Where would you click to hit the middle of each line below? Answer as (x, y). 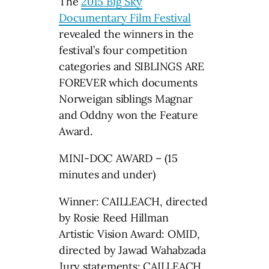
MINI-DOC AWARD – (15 (118, 158)
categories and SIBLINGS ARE (132, 66)
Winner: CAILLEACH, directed (134, 201)
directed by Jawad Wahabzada (133, 250)
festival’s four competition (123, 50)
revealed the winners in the (127, 34)
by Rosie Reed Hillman (114, 217)
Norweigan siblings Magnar (126, 98)
